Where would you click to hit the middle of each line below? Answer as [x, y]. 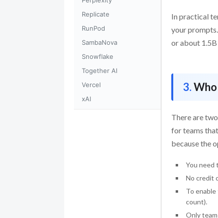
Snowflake [98, 56]
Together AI [100, 71]
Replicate [96, 14]
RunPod [93, 28]
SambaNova [100, 42]
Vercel [91, 85]
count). [197, 202]
